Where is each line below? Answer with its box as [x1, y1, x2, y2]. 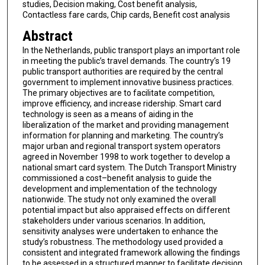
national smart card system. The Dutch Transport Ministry [22, 163, 237, 173]
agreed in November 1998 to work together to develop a [22, 152, 230, 162]
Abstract [22, 28, 73, 45]
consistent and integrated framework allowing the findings [22, 248, 240, 258]
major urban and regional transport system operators [22, 141, 221, 151]
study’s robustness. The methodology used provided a [22, 237, 223, 247]
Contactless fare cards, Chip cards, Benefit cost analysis [22, 10, 230, 20]
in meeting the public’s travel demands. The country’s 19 [22, 56, 231, 66]
